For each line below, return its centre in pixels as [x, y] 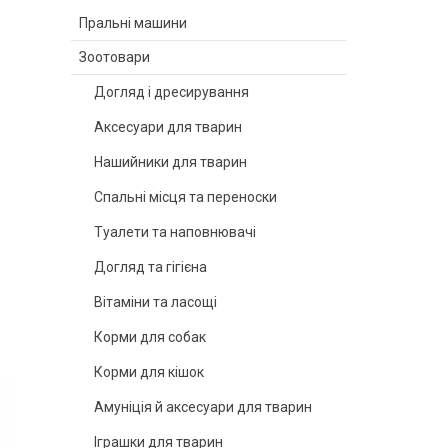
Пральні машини [133, 23]
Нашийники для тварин [170, 162]
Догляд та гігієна [150, 267]
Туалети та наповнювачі [175, 232]
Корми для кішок [149, 372]
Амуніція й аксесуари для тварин [203, 407]
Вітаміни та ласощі [155, 302]
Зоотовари [114, 57]
